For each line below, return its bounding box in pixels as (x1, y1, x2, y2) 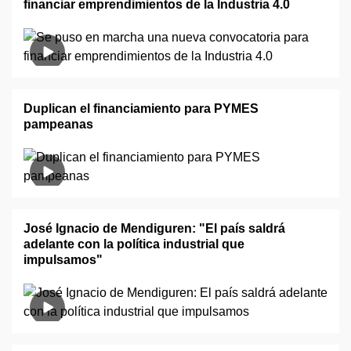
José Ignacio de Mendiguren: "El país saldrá (24, 222, 285, 235)
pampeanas (24, 118, 93, 131)
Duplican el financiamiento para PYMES (24, 102, 259, 115)
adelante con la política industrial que (24, 237, 244, 251)
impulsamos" (24, 253, 103, 266)
